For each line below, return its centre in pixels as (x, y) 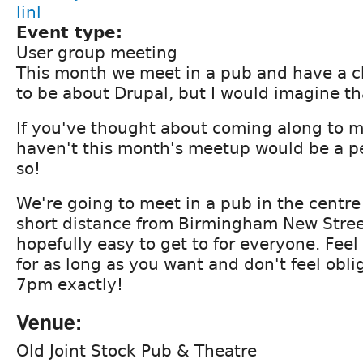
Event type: (72, 32)
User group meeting (97, 52)
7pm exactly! (70, 284)
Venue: (49, 321)
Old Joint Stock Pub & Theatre (137, 350)
